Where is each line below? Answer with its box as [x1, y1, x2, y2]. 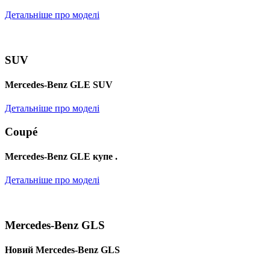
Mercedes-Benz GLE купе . [5, 151, 118, 162]
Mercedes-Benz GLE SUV [5, 79, 113, 90]
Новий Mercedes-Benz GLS [5, 245, 120, 256]
